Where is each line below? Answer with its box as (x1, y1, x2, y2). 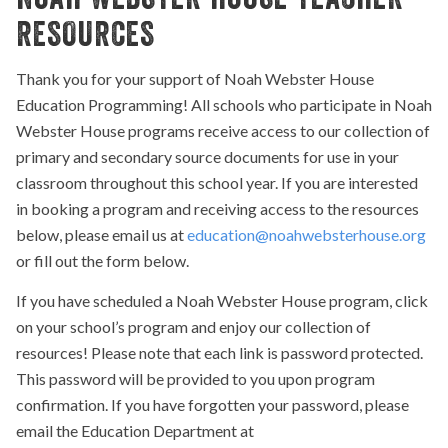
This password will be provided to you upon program (16, 368, 375, 388)
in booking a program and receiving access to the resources (16, 199, 419, 219)
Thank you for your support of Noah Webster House (16, 69, 374, 89)
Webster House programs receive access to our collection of (16, 121, 430, 141)
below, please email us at (16, 225, 187, 245)
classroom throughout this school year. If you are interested (16, 173, 418, 193)
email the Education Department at (16, 420, 254, 440)
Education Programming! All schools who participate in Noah (16, 95, 432, 115)
